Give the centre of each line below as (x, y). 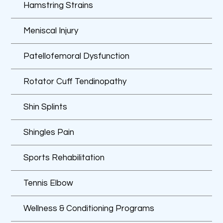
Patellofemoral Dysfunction (77, 56)
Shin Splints (46, 107)
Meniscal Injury (51, 31)
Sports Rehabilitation (64, 158)
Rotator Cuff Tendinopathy (75, 81)
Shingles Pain (49, 132)
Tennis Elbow (49, 183)
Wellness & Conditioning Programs (89, 208)
